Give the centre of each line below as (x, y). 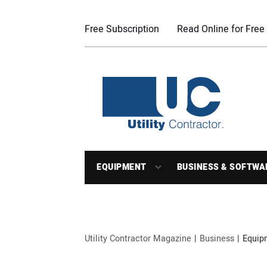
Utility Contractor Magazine (138, 239)
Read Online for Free (221, 29)
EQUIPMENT (122, 167)
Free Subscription (122, 29)
